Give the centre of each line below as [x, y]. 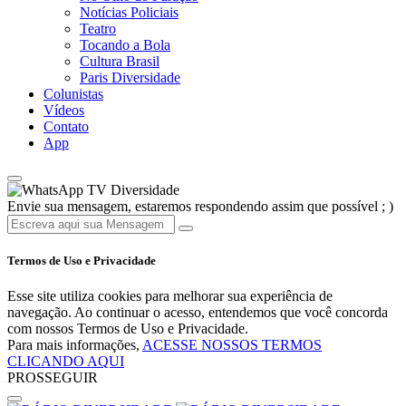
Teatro [98, 28]
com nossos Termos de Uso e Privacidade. [128, 329]
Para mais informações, [75, 345]
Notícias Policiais [129, 12]
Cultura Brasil [120, 61]
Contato [66, 126]
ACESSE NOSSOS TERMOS [232, 345]
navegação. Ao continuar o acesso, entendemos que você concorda [198, 313]
